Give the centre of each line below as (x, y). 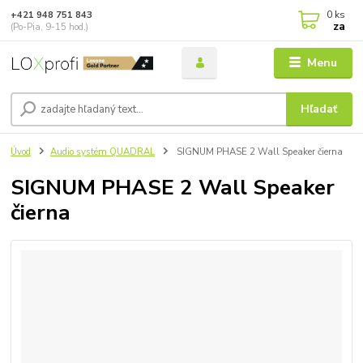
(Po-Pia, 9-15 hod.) (50, 27)
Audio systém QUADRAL (102, 152)
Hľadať (319, 109)
